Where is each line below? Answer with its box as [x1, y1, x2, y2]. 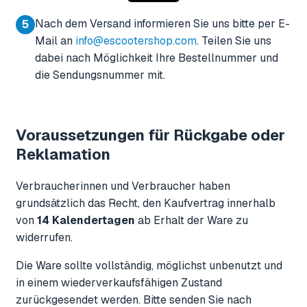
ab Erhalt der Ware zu [135, 212, 248, 228]
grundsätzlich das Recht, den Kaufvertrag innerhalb [16, 195, 275, 210]
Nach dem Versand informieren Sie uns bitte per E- [35, 16, 290, 31]
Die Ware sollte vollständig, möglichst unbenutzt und [16, 258, 282, 273]
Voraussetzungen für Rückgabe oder [16, 125, 285, 145]
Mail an [35, 33, 75, 48]
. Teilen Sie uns [197, 33, 271, 48]
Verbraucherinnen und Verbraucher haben [16, 178, 230, 193]
